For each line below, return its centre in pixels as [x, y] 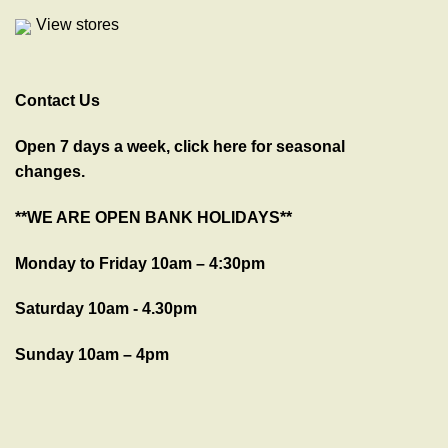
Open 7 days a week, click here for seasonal [180, 147]
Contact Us [57, 101]
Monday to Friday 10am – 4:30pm [140, 263]
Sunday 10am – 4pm [92, 355]
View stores [77, 25]
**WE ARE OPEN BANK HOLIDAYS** [153, 217]
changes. [50, 172]
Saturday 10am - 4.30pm [106, 309]
